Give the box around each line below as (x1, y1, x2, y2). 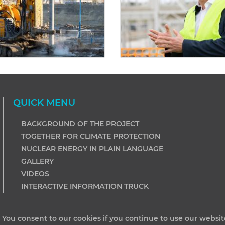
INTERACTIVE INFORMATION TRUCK (21, 182, 149, 191)
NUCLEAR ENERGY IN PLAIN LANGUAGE (21, 144, 163, 153)
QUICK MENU (13, 97, 75, 108)
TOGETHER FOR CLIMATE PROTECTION (21, 132, 160, 141)
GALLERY (21, 157, 54, 166)
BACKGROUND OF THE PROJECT (21, 119, 139, 128)
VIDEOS (21, 169, 49, 178)
